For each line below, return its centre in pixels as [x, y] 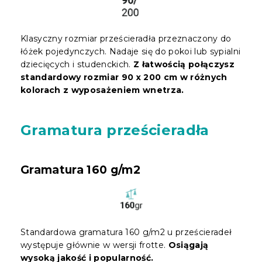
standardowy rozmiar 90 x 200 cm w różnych [124, 77]
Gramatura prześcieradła [115, 130]
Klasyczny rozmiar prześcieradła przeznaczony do [126, 38]
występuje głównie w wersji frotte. [94, 245]
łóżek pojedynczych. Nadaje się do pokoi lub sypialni [131, 51]
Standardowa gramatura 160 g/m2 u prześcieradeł [126, 232]
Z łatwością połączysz [184, 64]
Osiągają [188, 245]
